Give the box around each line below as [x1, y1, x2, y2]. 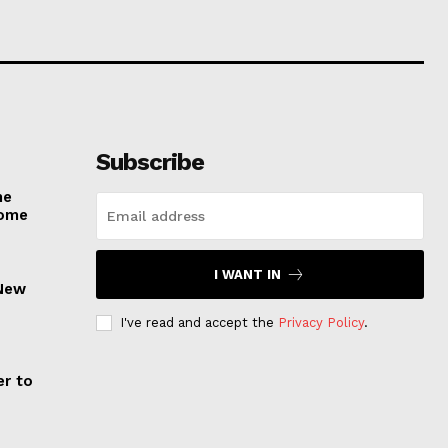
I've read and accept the [119, 314, 278, 330]
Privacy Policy [277, 314, 364, 330]
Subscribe [95, 147, 204, 176]
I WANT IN [214, 266, 282, 282]
